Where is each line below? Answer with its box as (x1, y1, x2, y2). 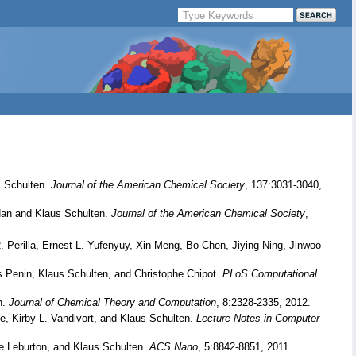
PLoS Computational (222, 268, 317, 280)
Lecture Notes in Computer (196, 312, 319, 324)
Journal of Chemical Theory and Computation (9, 296, 216, 308)
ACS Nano (149, 341, 198, 353)
